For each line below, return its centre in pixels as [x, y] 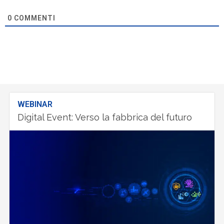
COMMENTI [34, 18]
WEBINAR [35, 104]
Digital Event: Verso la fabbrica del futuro [105, 117]
